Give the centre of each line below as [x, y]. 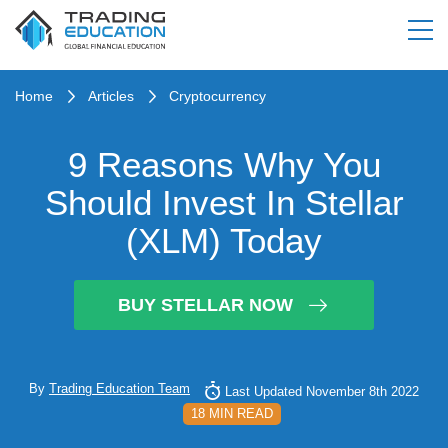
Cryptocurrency [217, 96]
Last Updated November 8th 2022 [322, 391]
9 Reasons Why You [224, 164]
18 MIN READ [231, 413]
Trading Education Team [119, 388]
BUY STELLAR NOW [205, 304]
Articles [111, 96]
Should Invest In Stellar [224, 202]
